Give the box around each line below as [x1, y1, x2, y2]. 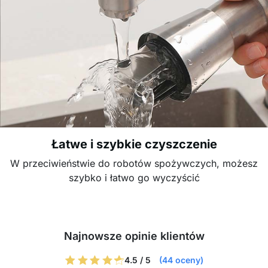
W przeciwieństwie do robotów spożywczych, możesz [10, 157, 258, 169]
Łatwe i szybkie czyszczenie [51, 137, 217, 151]
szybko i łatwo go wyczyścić [68, 172, 200, 184]
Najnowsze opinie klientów [63, 230, 205, 242]
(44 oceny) [159, 255, 203, 265]
